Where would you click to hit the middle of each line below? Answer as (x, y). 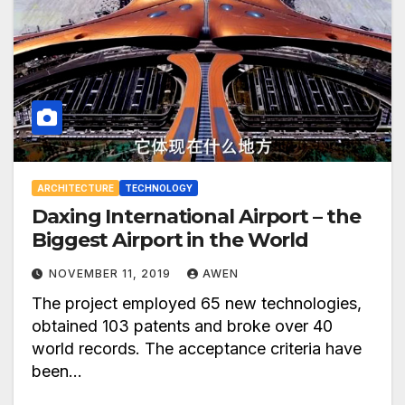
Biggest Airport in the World (170, 240)
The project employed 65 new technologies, (197, 304)
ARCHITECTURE (75, 188)
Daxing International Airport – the (196, 217)
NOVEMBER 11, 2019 (112, 274)
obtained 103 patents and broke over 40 (182, 326)
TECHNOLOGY (159, 188)
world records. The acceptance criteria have (197, 349)
